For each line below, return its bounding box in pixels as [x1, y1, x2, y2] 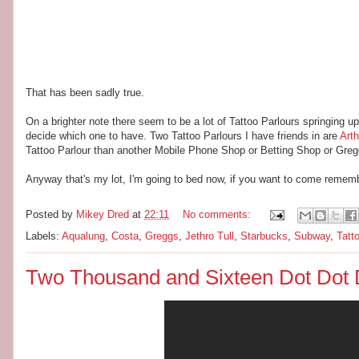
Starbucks [240, 230, 288, 242]
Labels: [26, 230, 62, 242]
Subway [294, 230, 330, 242]
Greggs [145, 230, 179, 242]
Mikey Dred [76, 208, 129, 221]
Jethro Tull [185, 230, 234, 242]
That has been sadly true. [26, 87, 144, 99]
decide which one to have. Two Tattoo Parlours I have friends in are [26, 130, 340, 142]
